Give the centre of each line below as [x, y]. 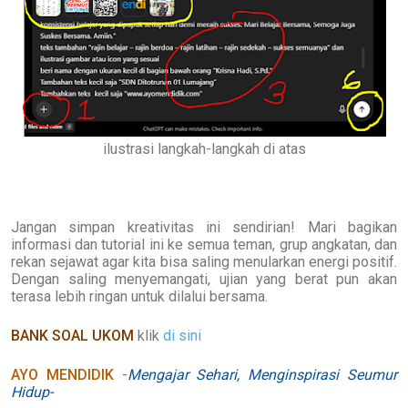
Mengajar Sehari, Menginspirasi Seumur [262, 374]
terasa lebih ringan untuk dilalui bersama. [139, 296]
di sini [180, 335]
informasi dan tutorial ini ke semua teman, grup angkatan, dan [204, 244]
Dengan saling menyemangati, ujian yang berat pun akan [204, 279]
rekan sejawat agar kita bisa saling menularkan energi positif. [204, 261]
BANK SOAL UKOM [72, 335]
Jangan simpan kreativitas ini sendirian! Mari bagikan [204, 227]
